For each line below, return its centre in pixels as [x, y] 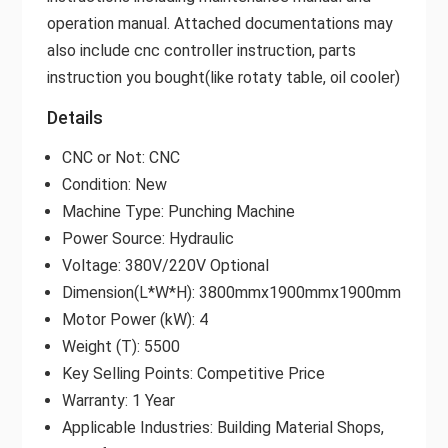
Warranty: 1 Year [118, 400]
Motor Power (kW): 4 [134, 319]
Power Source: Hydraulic [147, 238]
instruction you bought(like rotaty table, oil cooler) [223, 77]
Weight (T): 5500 [120, 346]
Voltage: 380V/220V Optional [165, 265]
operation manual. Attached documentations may [219, 23]
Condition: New [114, 184]
